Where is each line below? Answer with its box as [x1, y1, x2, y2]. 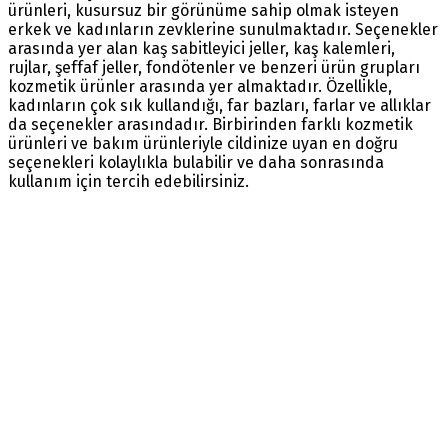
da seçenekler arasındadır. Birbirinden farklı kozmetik [8, 114, 413, 134]
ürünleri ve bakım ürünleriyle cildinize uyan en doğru [8, 133, 398, 153]
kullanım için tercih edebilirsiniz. [8, 171, 249, 191]
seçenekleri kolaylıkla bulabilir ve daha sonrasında [8, 152, 384, 172]
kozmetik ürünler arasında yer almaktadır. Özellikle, [8, 76, 392, 96]
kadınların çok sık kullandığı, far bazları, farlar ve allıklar [8, 95, 431, 115]
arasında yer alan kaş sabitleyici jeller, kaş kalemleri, [8, 38, 395, 58]
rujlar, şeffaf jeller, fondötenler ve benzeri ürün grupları [8, 57, 420, 77]
